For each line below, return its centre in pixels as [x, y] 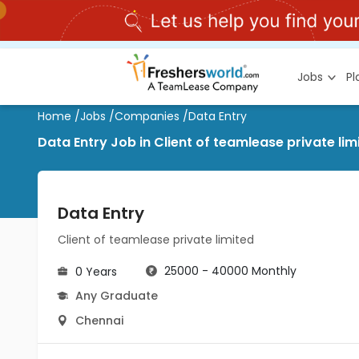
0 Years [96, 272]
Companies [147, 116]
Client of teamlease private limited [156, 240]
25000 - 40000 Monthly [230, 271]
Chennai [99, 321]
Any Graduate [117, 296]
